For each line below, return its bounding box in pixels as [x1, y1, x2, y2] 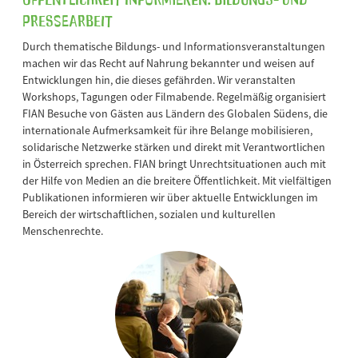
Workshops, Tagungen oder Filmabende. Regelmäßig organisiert [22, 89, 326, 104]
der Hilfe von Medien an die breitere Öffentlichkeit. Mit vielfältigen [22, 173, 332, 188]
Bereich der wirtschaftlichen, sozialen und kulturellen [22, 206, 276, 221]
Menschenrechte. [22, 223, 103, 238]
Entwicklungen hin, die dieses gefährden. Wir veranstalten [22, 72, 296, 87]
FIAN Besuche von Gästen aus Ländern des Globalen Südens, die [22, 105, 328, 121]
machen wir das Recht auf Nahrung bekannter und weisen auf [22, 55, 314, 70]
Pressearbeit [22, 8, 113, 30]
